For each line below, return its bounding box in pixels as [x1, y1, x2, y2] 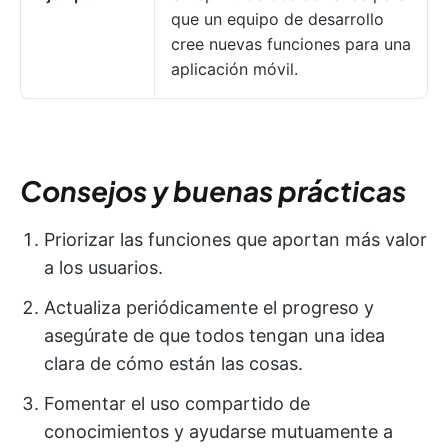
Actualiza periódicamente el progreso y [44, 297, 374, 319]
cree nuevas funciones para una [171, 34, 411, 55]
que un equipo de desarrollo [171, 9, 384, 30]
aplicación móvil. [171, 59, 298, 80]
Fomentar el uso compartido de [44, 393, 310, 415]
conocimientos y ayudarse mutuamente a [44, 421, 393, 443]
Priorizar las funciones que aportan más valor [44, 229, 427, 251]
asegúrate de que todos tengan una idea [44, 325, 385, 347]
